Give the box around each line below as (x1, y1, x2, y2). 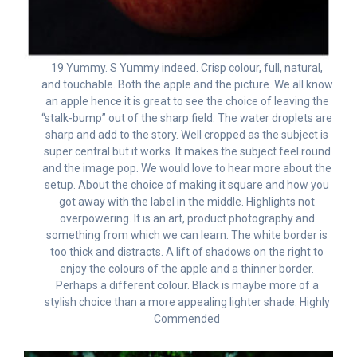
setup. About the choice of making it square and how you (45, 178, 329, 192)
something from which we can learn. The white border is (46, 229, 328, 242)
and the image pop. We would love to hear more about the (42, 162, 331, 175)
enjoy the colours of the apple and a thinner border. (60, 262, 314, 276)
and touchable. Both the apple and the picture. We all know (41, 78, 333, 92)
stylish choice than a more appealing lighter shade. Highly (44, 296, 330, 309)
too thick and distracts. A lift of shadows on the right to (50, 245, 324, 259)
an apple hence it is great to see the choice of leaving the (45, 95, 329, 108)
